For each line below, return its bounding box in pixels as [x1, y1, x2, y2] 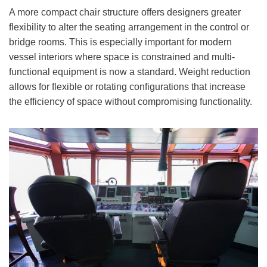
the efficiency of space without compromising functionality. [9, 97, 252, 107]
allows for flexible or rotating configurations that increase [9, 82, 246, 92]
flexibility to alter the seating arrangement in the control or [9, 22, 249, 33]
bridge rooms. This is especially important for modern [9, 37, 232, 48]
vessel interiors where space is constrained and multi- [9, 52, 235, 63]
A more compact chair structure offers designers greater [9, 7, 241, 18]
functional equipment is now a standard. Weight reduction [9, 67, 250, 77]
